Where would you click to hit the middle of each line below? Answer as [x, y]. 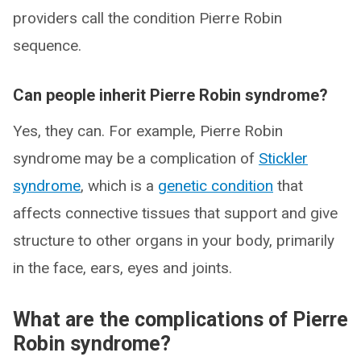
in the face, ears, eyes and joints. [122, 268]
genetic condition [216, 186]
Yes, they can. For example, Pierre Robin [148, 131]
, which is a [119, 186]
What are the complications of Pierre [180, 320]
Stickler [283, 158]
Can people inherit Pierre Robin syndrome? [170, 95]
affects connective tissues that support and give [175, 213]
